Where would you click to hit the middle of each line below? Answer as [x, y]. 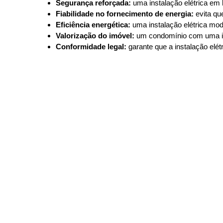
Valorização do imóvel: [95, 35]
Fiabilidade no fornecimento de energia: [125, 13]
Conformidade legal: [91, 46]
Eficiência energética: [93, 24]
